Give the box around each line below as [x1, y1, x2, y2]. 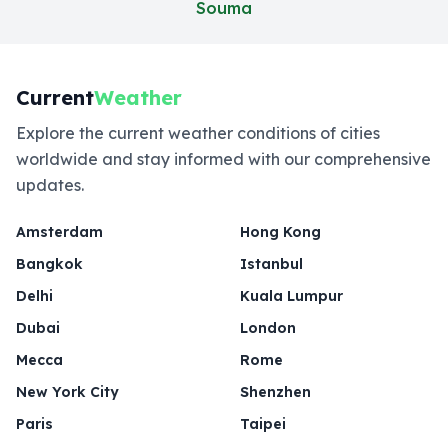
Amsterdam [16, 223, 103, 241]
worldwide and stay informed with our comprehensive [16, 149, 431, 169]
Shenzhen [240, 383, 311, 401]
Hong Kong [240, 223, 321, 241]
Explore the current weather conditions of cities [16, 123, 380, 143]
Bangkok [16, 255, 83, 273]
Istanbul [240, 255, 303, 273]
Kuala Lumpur [240, 287, 343, 305]
